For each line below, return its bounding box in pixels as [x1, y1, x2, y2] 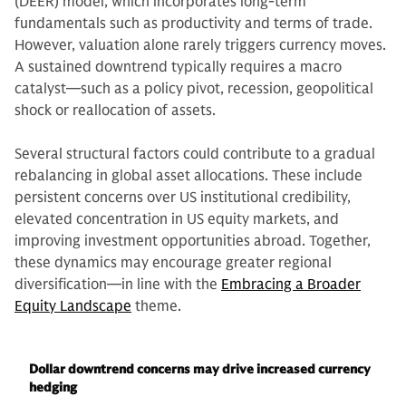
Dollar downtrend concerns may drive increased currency [29, 362, 371, 378]
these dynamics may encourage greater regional [14, 254, 332, 273]
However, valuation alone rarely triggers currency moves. [14, 36, 386, 55]
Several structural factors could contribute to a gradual [14, 145, 375, 164]
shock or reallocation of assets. [14, 101, 216, 121]
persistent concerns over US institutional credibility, [14, 188, 351, 208]
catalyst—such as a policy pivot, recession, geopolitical [14, 80, 373, 99]
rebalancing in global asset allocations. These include [14, 167, 362, 186]
